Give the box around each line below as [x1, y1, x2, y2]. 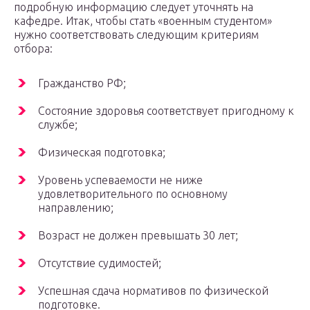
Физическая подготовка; [38, 146, 165, 159]
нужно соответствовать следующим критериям [14, 28, 259, 42]
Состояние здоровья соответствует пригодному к [38, 104, 294, 118]
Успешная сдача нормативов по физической [38, 284, 268, 298]
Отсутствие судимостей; [38, 257, 161, 270]
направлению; [38, 201, 113, 215]
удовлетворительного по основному [38, 188, 228, 201]
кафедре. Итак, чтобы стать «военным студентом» [14, 15, 272, 28]
